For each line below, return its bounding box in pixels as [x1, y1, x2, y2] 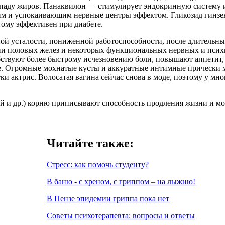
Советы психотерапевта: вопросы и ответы [47, 211, 195, 220]
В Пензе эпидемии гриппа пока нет [47, 194, 169, 203]
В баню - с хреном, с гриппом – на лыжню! [47, 177, 195, 186]
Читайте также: [47, 137, 134, 150]
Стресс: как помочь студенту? [47, 160, 149, 169]
